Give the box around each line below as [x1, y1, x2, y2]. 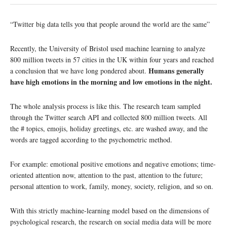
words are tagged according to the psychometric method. [10, 135, 172, 144]
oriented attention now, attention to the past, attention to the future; [10, 170, 203, 180]
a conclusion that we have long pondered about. [10, 66, 148, 75]
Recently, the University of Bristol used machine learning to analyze [10, 44, 205, 53]
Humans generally [148, 65, 204, 76]
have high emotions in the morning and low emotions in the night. [10, 77, 212, 87]
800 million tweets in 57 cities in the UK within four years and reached [10, 55, 214, 64]
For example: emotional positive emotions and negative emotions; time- [10, 159, 216, 169]
